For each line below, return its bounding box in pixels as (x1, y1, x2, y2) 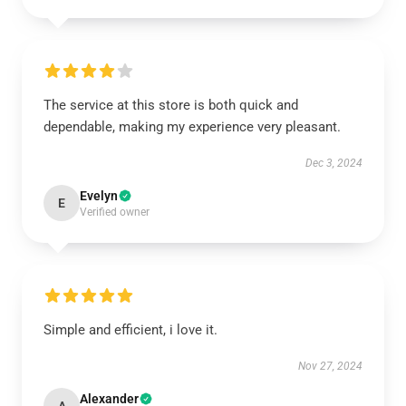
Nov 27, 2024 (298, 360, 362, 372)
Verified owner (80, 206, 150, 218)
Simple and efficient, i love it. (43, 322, 217, 338)
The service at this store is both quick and (43, 97, 298, 113)
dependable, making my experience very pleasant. (43, 119, 341, 135)
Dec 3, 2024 (305, 157, 362, 169)
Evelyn (80, 188, 118, 203)
